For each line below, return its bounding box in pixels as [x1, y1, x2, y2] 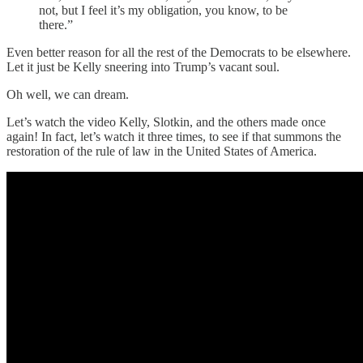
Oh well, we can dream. [6, 88, 129, 102]
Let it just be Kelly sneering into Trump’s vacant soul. [6, 60, 280, 75]
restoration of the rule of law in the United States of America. [6, 144, 317, 159]
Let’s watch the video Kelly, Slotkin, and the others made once [6, 115, 326, 130]
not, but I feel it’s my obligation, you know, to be [39, 3, 288, 18]
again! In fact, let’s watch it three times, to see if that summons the [6, 130, 341, 144]
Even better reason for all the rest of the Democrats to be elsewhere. [6, 45, 351, 60]
